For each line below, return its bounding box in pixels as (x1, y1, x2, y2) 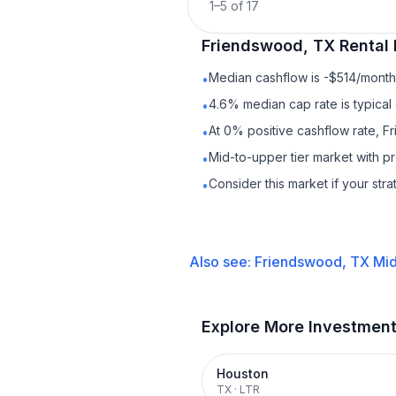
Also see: (188, 253, 255, 270)
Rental (339, 36, 389, 55)
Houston (217, 366, 269, 381)
